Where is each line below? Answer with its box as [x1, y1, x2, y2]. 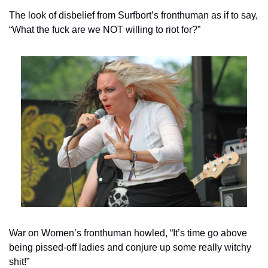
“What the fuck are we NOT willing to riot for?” [9, 24, 200, 35]
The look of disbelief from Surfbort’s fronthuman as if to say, [9, 10, 258, 20]
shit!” [9, 256, 29, 267]
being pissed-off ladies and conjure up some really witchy [9, 242, 251, 252]
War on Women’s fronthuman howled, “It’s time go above [9, 227, 247, 238]
